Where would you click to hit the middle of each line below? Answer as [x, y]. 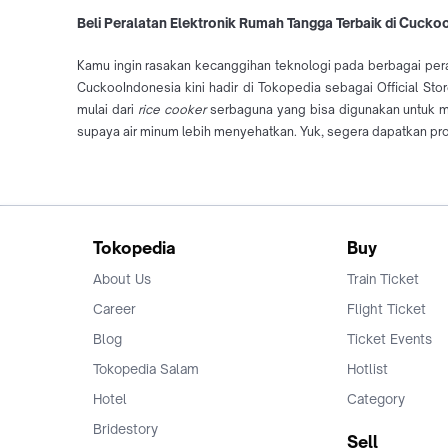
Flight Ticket [386, 309]
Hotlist [367, 369]
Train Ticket [383, 279]
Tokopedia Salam [146, 369]
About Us [122, 279]
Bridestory [125, 429]
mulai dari [107, 110]
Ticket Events [389, 339]
